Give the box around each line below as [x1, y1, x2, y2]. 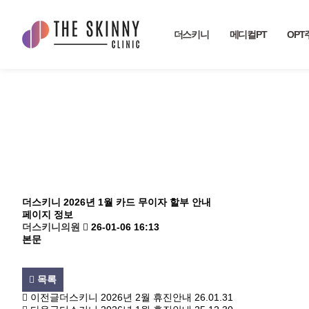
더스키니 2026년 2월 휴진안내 [59, 292, 192, 303]
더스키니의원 [22, 222, 80, 232]
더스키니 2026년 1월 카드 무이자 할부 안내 [22, 197, 211, 208]
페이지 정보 [22, 210, 73, 220]
